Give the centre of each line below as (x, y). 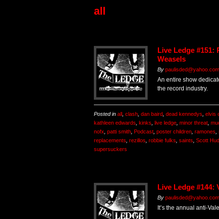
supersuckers (110, 149)
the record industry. (183, 89)
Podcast (144, 132)
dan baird (152, 114)
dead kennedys (184, 114)
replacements (110, 141)
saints (186, 141)
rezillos (137, 141)
